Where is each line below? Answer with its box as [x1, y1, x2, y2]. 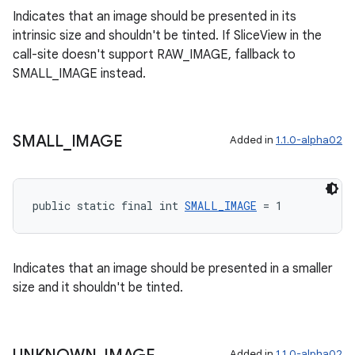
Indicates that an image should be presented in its [13, 9, 296, 25]
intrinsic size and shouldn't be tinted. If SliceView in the [13, 28, 322, 44]
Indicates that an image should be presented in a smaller [13, 261, 333, 277]
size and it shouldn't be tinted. [13, 280, 183, 296]
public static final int [32, 198, 185, 213]
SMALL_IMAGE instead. [13, 66, 146, 82]
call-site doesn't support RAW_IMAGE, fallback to [13, 47, 296, 63]
